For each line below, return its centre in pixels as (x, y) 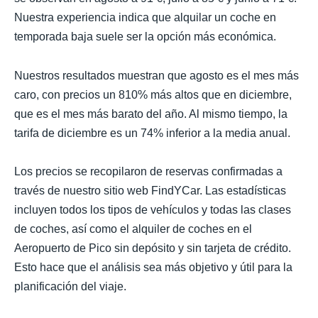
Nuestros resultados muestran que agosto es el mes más (157, 75)
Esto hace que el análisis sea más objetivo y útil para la (153, 267)
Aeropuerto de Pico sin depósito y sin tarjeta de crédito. (153, 248)
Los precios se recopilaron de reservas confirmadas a (148, 171)
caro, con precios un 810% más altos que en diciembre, (153, 94)
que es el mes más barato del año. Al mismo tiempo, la (151, 114)
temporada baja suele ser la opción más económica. (145, 37)
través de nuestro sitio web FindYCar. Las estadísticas (150, 190)
